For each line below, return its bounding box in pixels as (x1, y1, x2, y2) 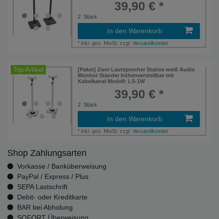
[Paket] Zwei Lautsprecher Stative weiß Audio (78, 66, 196, 72)
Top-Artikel (13, 66, 44, 73)
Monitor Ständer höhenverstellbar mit (78, 72, 175, 78)
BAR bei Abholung (17, 203, 73, 211)
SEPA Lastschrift (17, 182, 67, 191)
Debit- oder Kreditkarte (17, 193, 88, 201)
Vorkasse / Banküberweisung (17, 162, 107, 170)
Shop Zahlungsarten (7, 148, 87, 158)
